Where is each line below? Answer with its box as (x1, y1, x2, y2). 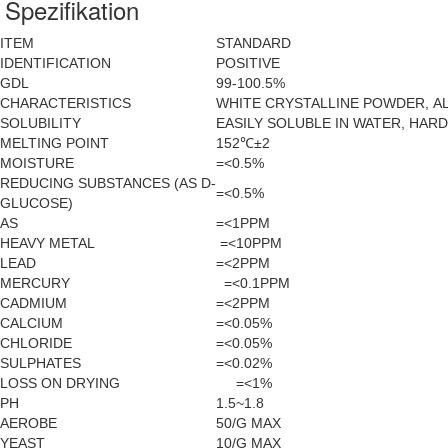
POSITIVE (216, 55, 280, 72)
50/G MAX (216, 415, 281, 432)
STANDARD (216, 35, 291, 52)
